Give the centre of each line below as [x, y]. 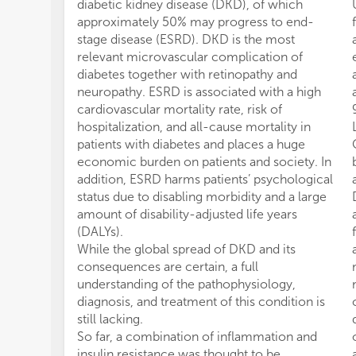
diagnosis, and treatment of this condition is [201, 302]
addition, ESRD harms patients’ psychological [205, 179]
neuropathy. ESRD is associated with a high [199, 92]
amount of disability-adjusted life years [187, 214]
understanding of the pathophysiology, [186, 284]
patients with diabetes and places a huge [191, 144]
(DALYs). [100, 232]
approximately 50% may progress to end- [195, 22]
